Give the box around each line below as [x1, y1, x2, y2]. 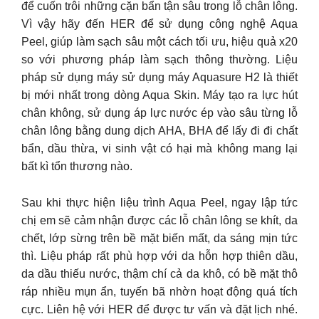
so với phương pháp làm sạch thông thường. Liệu [21, 53, 298, 66]
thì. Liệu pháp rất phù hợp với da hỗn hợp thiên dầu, [21, 249, 298, 262]
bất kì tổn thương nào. [21, 160, 132, 172]
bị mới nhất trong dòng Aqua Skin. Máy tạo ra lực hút [21, 89, 298, 101]
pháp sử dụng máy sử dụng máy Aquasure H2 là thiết [21, 71, 298, 83]
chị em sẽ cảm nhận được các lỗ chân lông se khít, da [21, 214, 298, 226]
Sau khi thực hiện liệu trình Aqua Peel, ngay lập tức [21, 196, 298, 209]
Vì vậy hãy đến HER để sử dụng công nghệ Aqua [21, 18, 298, 30]
